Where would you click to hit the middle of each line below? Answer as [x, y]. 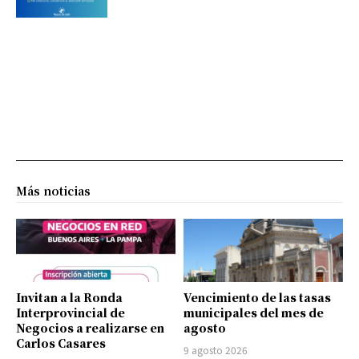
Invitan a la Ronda [69, 298]
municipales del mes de [254, 313]
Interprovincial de [71, 313]
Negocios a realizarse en [90, 328]
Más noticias [53, 190]
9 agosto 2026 [216, 350]
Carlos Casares [61, 343]
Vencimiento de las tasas [257, 298]
